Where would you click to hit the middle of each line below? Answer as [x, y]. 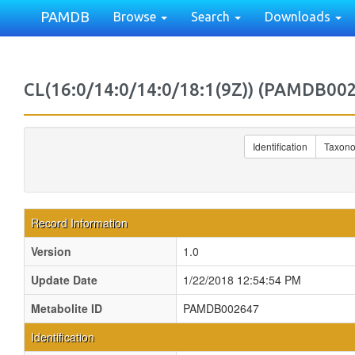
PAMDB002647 [221, 308]
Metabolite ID [67, 308]
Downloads [299, 17]
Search [212, 17]
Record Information [79, 223]
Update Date [64, 280]
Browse [136, 17]
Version [51, 251]
